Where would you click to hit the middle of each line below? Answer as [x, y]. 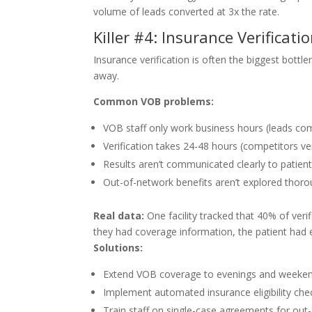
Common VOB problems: [154, 101]
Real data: [119, 216]
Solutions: [118, 248]
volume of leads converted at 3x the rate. [187, 11]
